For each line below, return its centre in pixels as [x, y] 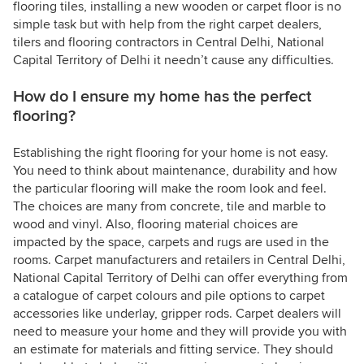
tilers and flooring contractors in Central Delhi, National [169, 43]
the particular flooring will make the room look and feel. [170, 189]
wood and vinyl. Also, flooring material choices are [156, 225]
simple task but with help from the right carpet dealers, [167, 25]
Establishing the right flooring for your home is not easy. [171, 153]
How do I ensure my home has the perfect [162, 97]
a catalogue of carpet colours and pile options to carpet [169, 296]
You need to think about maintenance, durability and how [175, 171]
